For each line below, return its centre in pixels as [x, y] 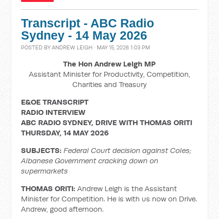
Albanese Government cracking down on [90, 161]
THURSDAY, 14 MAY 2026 [65, 133]
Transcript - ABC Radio [88, 23]
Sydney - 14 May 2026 [84, 35]
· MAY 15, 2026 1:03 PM [121, 47]
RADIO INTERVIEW [54, 112]
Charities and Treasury [109, 84]
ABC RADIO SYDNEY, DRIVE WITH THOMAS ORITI [107, 122]
